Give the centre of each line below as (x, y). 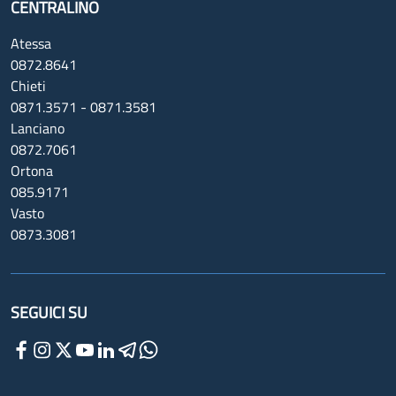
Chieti (28, 85)
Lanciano (38, 128)
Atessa (31, 43)
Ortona (32, 170)
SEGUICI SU (49, 312)
